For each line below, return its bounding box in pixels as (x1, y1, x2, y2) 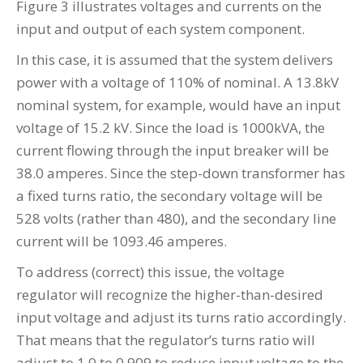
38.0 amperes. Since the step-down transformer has (16, 163, 345, 182)
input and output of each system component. (16, 19, 305, 38)
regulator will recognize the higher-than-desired (16, 284, 323, 304)
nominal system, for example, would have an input (16, 95, 340, 114)
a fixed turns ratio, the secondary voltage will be (16, 186, 322, 205)
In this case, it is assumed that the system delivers (16, 49, 333, 69)
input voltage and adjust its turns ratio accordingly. (16, 307, 346, 327)
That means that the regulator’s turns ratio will (16, 330, 315, 349)
